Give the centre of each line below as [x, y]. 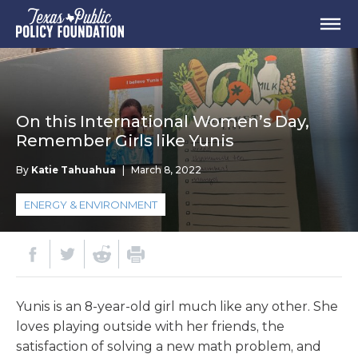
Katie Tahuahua [74, 170]
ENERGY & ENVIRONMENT [91, 205]
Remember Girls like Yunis [125, 141]
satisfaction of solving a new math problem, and [169, 346]
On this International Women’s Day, [163, 121]
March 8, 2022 [166, 170]
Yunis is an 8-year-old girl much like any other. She [177, 306]
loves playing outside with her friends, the [150, 326]
